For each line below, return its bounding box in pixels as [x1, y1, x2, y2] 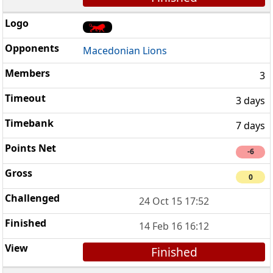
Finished [151, 243, 197, 260]
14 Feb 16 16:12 [139, 219, 210, 233]
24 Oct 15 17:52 [139, 194, 210, 208]
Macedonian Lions [83, 44, 168, 58]
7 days [236, 119, 265, 133]
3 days [236, 94, 265, 108]
